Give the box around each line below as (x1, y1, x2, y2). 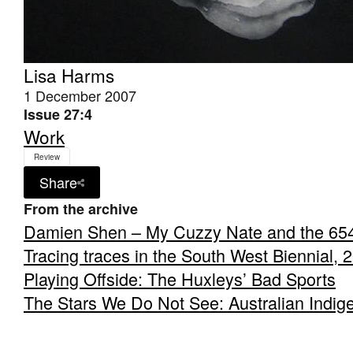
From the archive (24, 199, 138, 219)
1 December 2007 (24, 85, 136, 106)
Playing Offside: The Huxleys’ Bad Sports (24, 266, 336, 291)
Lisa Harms (24, 62, 114, 87)
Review (34, 151, 60, 162)
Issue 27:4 (24, 104, 92, 124)
